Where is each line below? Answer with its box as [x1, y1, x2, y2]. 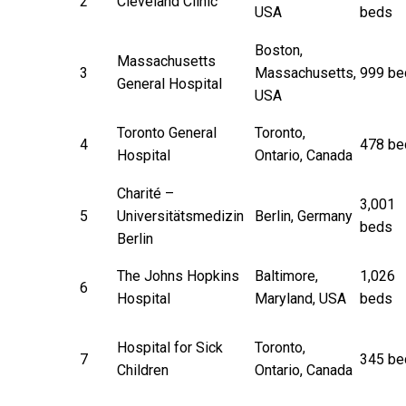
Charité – [117, 184, 174, 202]
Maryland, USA [255, 289, 346, 307]
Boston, [255, 41, 303, 59]
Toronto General [117, 123, 217, 141]
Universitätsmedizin [117, 207, 244, 225]
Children [117, 361, 169, 379]
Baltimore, [255, 266, 318, 285]
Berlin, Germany [255, 207, 353, 225]
